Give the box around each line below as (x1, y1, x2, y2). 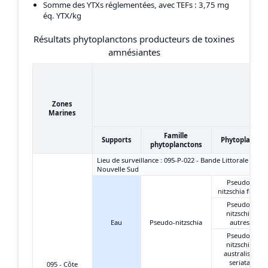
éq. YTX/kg (43, 10, 82, 22)
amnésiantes (108, 46, 160, 58)
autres (230, 217, 250, 227)
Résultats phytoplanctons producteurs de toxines (33, 33, 234, 45)
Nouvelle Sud (97, 164, 139, 173)
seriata (229, 257, 251, 267)
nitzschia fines (218, 186, 262, 196)
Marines (48, 108, 76, 117)
